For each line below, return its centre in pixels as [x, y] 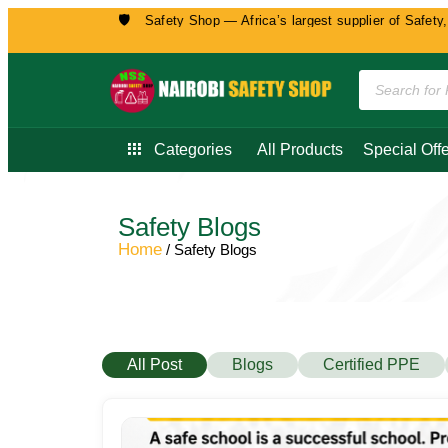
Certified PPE [371, 364]
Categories [193, 149]
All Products [300, 149]
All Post [154, 364]
